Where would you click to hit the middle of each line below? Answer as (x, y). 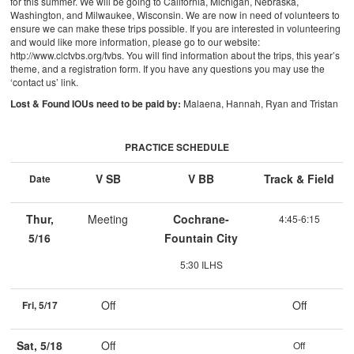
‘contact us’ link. (45, 82)
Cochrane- (201, 219)
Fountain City (201, 238)
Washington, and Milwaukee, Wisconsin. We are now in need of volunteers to (175, 15)
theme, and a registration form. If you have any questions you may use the (168, 69)
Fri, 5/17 (40, 305)
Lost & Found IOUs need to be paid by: (97, 104)
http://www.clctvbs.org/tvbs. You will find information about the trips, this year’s (175, 55)
